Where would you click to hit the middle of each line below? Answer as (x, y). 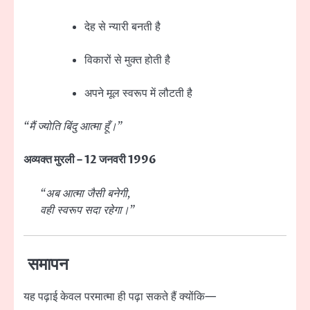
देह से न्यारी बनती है (122, 27)
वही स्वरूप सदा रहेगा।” (88, 210)
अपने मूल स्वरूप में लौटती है (138, 94)
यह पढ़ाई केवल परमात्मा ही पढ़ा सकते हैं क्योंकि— (120, 297)
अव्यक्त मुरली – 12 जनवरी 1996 (90, 160)
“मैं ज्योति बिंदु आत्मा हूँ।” (73, 127)
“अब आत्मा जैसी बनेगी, (85, 193)
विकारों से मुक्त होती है (127, 61)
